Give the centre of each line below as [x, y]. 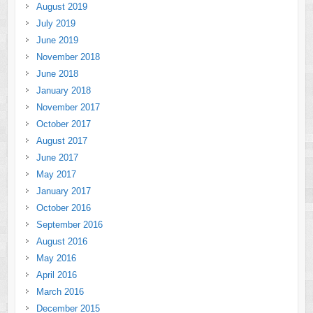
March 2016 [60, 291]
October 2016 [63, 208]
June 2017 [57, 157]
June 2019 [57, 40]
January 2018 [63, 90]
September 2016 [69, 224]
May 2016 [56, 258]
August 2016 [61, 241]
